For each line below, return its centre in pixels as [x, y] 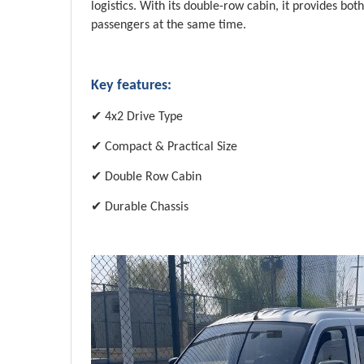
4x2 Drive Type [144, 117]
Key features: [131, 86]
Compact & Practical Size [171, 147]
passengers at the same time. [169, 26]
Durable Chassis [147, 208]
